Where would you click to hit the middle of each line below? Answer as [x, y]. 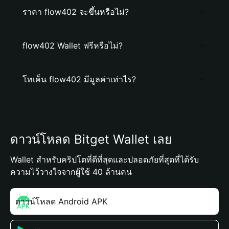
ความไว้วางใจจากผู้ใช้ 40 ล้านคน [71, 172]
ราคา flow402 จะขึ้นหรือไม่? [76, 12]
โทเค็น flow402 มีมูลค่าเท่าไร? [79, 79]
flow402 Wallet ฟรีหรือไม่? [73, 45]
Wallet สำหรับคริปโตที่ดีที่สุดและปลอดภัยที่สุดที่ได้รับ [105, 159]
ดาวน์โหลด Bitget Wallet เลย [91, 139]
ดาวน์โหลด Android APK [61, 201]
